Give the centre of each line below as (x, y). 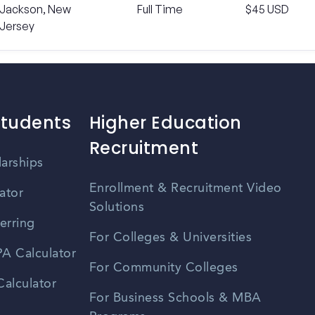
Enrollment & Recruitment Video (185, 189)
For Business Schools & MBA (175, 298)
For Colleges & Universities (171, 238)
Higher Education (165, 123)
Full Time (160, 9)
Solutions (117, 208)
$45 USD (267, 9)
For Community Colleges (163, 268)
